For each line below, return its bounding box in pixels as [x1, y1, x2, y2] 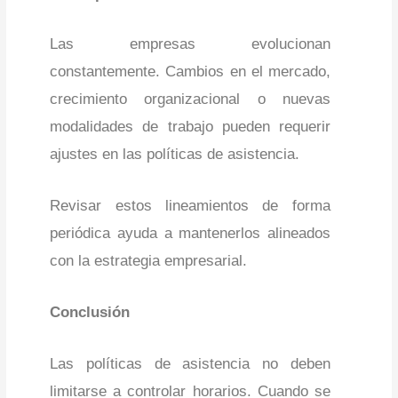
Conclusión [50, 304, 131, 322]
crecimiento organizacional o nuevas [50, 90, 330, 107]
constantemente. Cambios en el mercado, [50, 62, 330, 80]
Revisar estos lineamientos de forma [50, 196, 330, 214]
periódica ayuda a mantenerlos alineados [50, 224, 330, 242]
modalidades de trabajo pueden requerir [50, 117, 330, 135]
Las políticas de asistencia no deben [50, 355, 330, 373]
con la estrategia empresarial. [50, 251, 248, 269]
